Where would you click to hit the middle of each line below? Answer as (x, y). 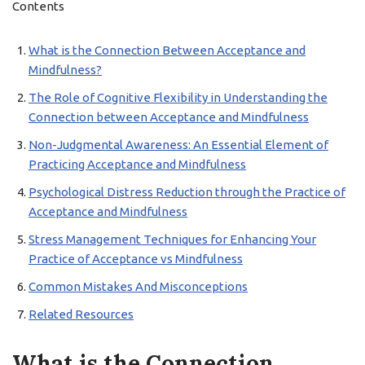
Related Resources (81, 314)
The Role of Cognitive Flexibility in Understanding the (178, 97)
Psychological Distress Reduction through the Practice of (187, 192)
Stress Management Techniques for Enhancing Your (172, 239)
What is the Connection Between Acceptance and (167, 50)
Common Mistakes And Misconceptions (138, 286)
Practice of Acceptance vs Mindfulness (136, 259)
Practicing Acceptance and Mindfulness (137, 164)
